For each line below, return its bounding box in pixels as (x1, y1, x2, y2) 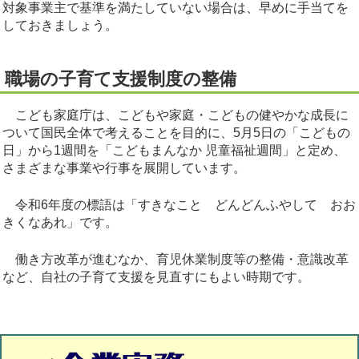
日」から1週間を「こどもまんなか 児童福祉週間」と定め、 (2, 143, 346, 158)
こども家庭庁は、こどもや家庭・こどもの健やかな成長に (2, 108, 349, 123)
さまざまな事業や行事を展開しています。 (2, 161, 246, 175)
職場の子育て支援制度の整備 (5, 69, 236, 90)
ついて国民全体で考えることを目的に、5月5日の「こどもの (2, 126, 350, 140)
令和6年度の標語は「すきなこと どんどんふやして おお (2, 198, 356, 212)
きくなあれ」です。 (2, 216, 118, 230)
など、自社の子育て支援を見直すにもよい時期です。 (2, 270, 310, 284)
